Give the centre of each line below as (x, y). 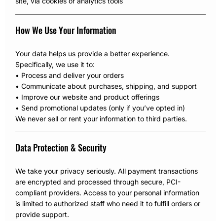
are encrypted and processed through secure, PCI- (98, 182)
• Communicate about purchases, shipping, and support (106, 86)
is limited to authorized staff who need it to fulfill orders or (108, 204)
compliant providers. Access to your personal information (108, 193)
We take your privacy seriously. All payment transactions (107, 171)
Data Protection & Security (61, 148)
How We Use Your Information (66, 30)
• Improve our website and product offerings (88, 97)
